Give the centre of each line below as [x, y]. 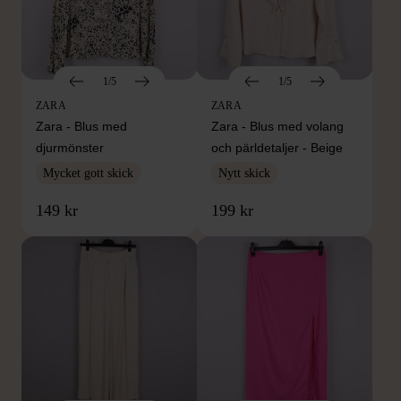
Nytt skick [244, 174]
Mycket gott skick [88, 174]
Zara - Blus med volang [277, 127]
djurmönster [70, 148]
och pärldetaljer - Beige [277, 148]
